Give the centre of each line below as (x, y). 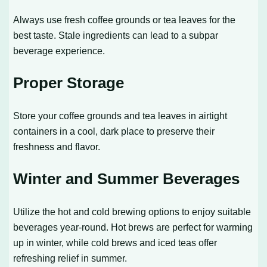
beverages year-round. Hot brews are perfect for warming (133, 227)
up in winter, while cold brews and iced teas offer (115, 243)
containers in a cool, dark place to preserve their (114, 131)
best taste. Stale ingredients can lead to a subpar (116, 35)
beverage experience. (59, 51)
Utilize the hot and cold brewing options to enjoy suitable (132, 212)
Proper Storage (69, 83)
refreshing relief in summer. (70, 258)
